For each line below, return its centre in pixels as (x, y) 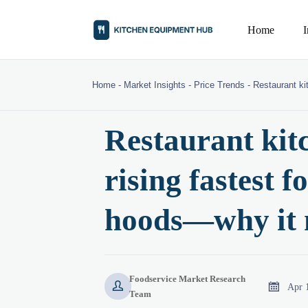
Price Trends (220, 85)
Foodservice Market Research (187, 278)
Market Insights (155, 85)
